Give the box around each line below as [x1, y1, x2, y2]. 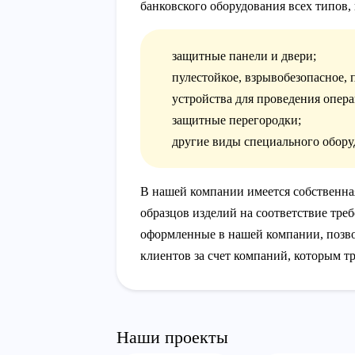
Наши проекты [116, 327, 228, 348]
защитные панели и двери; [172, 49, 316, 63]
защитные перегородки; [172, 113, 301, 128]
